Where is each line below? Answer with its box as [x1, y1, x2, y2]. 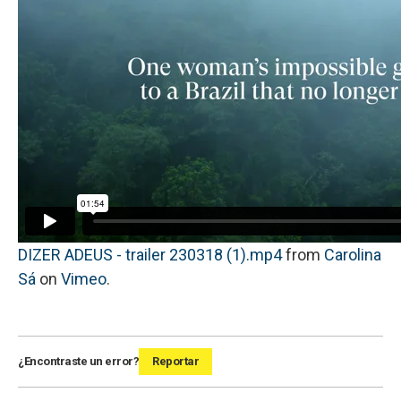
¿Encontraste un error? [18, 354, 139, 368]
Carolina [324, 244, 381, 264]
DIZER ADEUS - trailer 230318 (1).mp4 [18, 244, 282, 264]
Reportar [152, 354, 199, 368]
